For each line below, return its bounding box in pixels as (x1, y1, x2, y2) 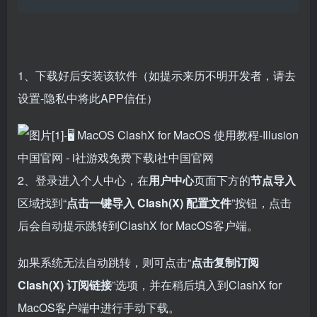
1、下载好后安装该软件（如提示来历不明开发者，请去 (18, 67, 296, 84)
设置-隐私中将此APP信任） (18, 90, 158, 107)
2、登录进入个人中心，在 (18, 172, 149, 189)
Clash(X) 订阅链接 (18, 277, 112, 294)
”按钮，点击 (231, 195, 292, 212)
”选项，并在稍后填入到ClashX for (112, 277, 282, 294)
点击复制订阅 (191, 254, 259, 271)
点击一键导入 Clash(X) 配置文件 (67, 195, 231, 212)
